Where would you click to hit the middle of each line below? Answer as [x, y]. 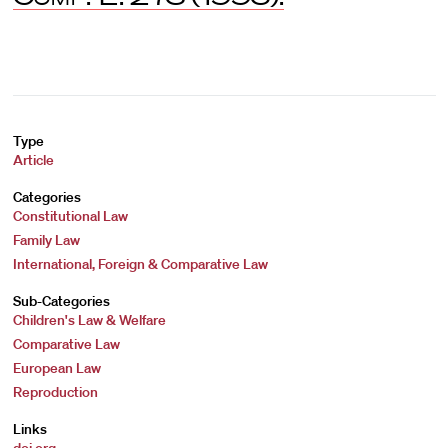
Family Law [46, 240]
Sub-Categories [61, 301]
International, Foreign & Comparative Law [140, 264]
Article [33, 160]
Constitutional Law [70, 216]
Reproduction [55, 392]
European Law [56, 368]
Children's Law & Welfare [89, 320]
